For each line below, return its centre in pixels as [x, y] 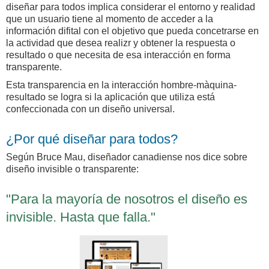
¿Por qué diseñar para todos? [92, 139]
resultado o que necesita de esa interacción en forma [118, 55]
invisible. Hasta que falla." [81, 217]
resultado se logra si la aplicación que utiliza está [110, 97]
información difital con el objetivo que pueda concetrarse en [132, 31]
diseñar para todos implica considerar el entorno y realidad [131, 7]
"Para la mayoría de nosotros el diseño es [127, 199]
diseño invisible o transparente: [72, 169]
